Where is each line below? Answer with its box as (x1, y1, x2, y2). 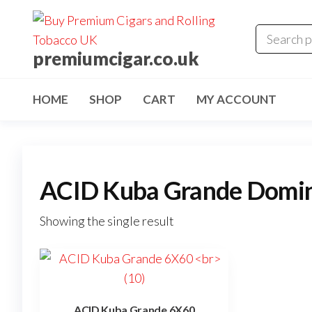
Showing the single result (40, 213, 174, 228)
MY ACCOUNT (196, 92, 276, 107)
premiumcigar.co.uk (33, 47, 199, 70)
